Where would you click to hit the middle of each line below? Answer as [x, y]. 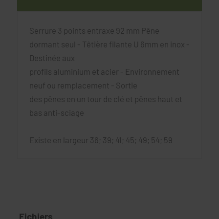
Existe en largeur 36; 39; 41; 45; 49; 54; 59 [101, 140]
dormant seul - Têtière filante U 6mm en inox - [109, 44]
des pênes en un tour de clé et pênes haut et [106, 99]
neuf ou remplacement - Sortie [83, 85]
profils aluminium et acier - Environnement [104, 71]
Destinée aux [52, 57]
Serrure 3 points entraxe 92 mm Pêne [94, 30]
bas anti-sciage [57, 112]
